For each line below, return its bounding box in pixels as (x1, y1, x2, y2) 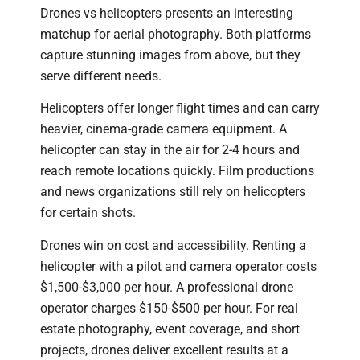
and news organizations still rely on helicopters (40, 184, 305, 200)
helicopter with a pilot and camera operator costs (40, 258, 317, 274)
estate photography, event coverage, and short (40, 321, 300, 337)
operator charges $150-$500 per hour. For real (40, 300, 298, 316)
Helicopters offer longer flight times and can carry (40, 100, 320, 117)
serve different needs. (40, 67, 162, 84)
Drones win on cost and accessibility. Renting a (40, 237, 306, 253)
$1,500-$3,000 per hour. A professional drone (40, 279, 293, 295)
